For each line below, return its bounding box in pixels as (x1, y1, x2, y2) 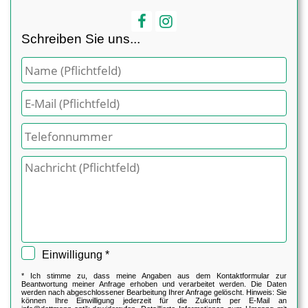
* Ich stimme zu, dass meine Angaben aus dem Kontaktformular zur (21, 272, 287, 280)
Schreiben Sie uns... (21, 32, 140, 46)
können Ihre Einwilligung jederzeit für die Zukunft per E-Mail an (21, 296, 287, 305)
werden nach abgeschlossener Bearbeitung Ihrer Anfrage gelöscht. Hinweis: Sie (21, 288, 287, 296)
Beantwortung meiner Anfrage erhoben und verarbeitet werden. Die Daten (21, 280, 287, 288)
